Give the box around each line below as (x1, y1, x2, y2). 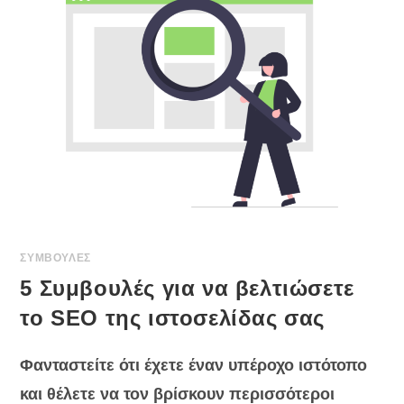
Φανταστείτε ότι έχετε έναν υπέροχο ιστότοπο (20, 356, 368, 375)
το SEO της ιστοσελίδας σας (20, 306, 326, 331)
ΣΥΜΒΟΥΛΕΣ (20, 252, 91, 265)
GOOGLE (123, 34, 181, 50)
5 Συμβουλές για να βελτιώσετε (20, 276, 354, 301)
